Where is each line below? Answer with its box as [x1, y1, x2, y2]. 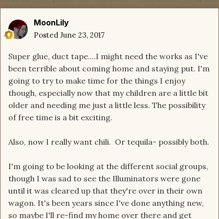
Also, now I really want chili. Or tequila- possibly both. [8, 136, 209, 147]
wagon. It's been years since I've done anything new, [8, 197, 204, 208]
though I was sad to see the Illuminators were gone [8, 173, 200, 183]
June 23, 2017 [60, 30, 105, 40]
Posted [34, 30, 60, 40]
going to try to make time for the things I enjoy [8, 75, 185, 86]
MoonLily [34, 17, 69, 27]
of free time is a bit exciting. [8, 112, 112, 122]
